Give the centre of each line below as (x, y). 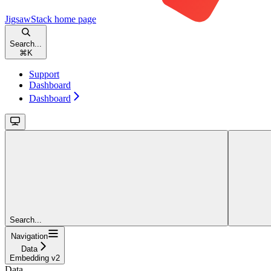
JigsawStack (28, 19)
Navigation (29, 237)
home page (74, 19)
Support (44, 74)
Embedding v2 (35, 258)
